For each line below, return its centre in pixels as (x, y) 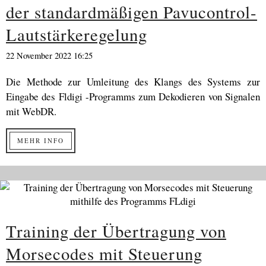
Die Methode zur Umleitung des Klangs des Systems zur (133, 82)
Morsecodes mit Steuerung (104, 254)
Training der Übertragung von (116, 231)
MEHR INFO (41, 140)
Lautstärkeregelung (77, 34)
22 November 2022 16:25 (49, 56)
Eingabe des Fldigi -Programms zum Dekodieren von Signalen (133, 96)
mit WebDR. (31, 111)
